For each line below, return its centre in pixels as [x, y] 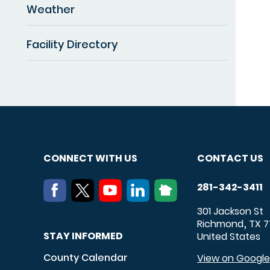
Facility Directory [72, 44]
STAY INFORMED [83, 236]
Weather [51, 9]
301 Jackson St [230, 211]
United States [229, 236]
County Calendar [86, 257]
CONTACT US [230, 158]
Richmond [220, 224]
